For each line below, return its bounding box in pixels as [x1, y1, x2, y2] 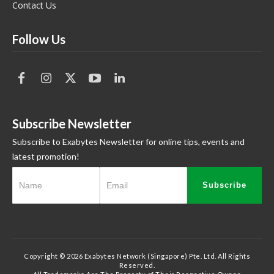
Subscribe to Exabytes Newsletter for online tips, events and [12, 136, 245, 147]
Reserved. [119, 261, 155, 269]
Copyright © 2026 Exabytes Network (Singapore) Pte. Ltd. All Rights [24, 251, 250, 260]
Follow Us [12, 31, 65, 46]
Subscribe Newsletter [12, 116, 131, 131]
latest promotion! [12, 150, 80, 161]
